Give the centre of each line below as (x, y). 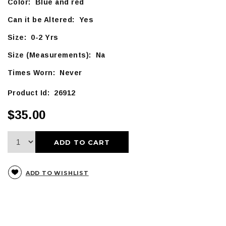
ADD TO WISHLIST (57, 173)
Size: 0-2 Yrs (33, 37)
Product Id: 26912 (41, 93)
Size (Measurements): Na (56, 55)
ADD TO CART (82, 142)
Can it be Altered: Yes (50, 20)
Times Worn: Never (45, 73)
